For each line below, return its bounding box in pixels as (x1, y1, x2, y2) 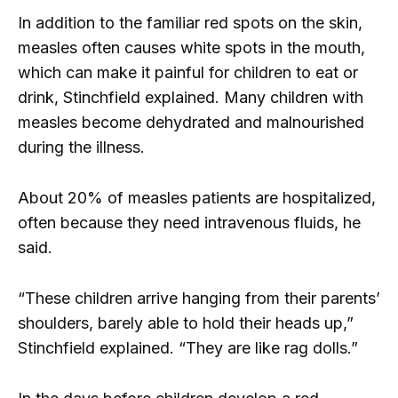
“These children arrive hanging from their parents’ (18, 289, 380, 308)
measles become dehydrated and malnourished (18, 113, 364, 132)
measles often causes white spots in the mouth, (18, 38, 365, 58)
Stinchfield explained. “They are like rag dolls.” (18, 338, 358, 358)
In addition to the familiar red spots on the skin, (18, 13, 362, 33)
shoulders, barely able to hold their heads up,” (18, 314, 354, 333)
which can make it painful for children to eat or (18, 63, 358, 83)
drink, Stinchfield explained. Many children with (18, 88, 363, 107)
